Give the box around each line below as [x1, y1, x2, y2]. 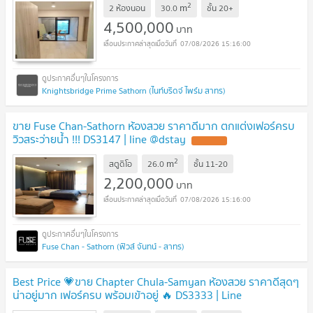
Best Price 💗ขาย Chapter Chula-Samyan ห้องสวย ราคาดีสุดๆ [13, 272, 299, 291]
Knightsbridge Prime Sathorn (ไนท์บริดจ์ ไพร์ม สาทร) [42, 84, 226, 98]
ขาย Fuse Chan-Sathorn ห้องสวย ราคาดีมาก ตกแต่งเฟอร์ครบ [13, 117, 295, 136]
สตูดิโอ [109, 156, 132, 170]
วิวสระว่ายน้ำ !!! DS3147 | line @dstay [13, 130, 186, 149]
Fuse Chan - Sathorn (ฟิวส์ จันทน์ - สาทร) [42, 240, 184, 254]
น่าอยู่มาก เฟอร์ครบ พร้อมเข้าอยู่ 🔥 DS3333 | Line [13, 286, 242, 305]
